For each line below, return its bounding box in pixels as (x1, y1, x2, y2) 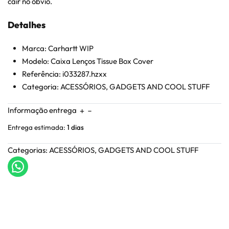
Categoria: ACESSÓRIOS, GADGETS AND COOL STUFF (22, 81, 210, 91)
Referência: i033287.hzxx (22, 68, 107, 79)
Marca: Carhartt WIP (22, 43, 94, 53)
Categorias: (8, 145, 49, 155)
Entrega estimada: (8, 122, 65, 132)
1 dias (67, 122, 84, 132)
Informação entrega (8, 105, 77, 115)
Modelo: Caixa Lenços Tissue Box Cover (22, 56, 154, 66)
